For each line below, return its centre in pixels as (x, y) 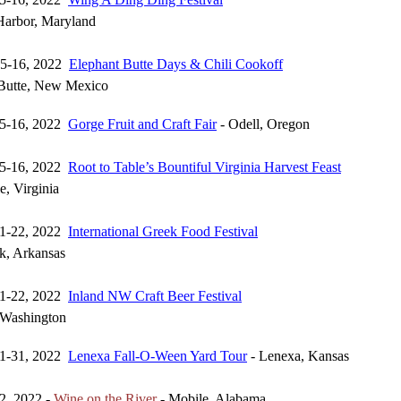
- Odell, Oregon (263, 124)
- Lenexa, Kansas (298, 356)
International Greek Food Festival (163, 231)
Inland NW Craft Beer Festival (155, 296)
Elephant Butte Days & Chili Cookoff (176, 64)
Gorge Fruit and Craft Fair (142, 124)
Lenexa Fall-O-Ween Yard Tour (158, 356)
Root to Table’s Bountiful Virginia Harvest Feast (205, 167)
